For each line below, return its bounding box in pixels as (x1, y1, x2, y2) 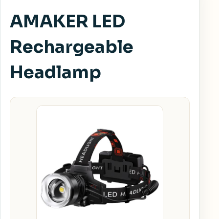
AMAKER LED (10, 11, 125, 33)
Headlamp (10, 62, 101, 84)
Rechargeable (10, 36, 133, 58)
